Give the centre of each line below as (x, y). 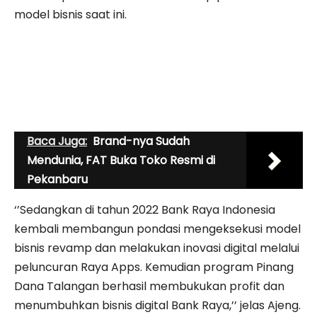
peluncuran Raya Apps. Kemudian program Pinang (154, 267)
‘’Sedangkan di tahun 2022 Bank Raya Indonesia (145, 210)
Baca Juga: (57, 142)
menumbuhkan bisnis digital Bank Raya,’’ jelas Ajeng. (157, 306)
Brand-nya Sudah (141, 142)
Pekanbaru (57, 180)
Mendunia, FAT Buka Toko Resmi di (121, 161)
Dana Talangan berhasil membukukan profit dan (149, 287)
